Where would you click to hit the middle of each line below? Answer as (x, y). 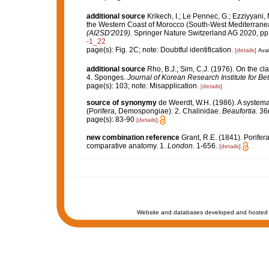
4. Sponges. (107, 77)
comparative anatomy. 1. (127, 146)
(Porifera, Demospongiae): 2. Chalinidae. (154, 111)
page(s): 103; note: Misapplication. (143, 86)
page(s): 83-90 (111, 119)
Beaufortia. (240, 111)
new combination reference (133, 137)
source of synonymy (121, 102)
